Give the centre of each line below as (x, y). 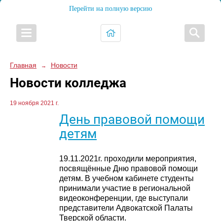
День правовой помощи (132, 119)
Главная (23, 65)
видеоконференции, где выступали (124, 198)
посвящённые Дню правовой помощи (129, 169)
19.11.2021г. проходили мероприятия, (128, 159)
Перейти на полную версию (110, 9)
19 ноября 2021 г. (34, 103)
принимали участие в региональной (125, 188)
